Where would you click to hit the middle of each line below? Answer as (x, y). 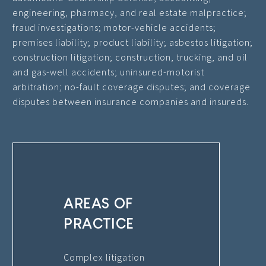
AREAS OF (98, 204)
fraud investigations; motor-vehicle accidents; (114, 27)
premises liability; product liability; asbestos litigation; (133, 42)
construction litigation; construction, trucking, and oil (130, 57)
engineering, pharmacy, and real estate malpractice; (130, 12)
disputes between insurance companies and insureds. (131, 101)
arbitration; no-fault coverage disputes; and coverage (132, 86)
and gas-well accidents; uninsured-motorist (108, 72)
